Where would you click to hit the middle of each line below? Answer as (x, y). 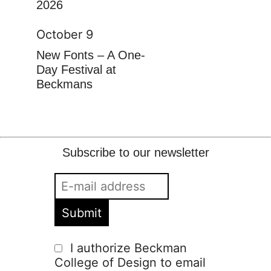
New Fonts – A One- (91, 55)
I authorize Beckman (128, 248)
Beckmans (64, 84)
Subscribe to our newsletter (135, 153)
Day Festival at (76, 70)
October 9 (65, 35)
